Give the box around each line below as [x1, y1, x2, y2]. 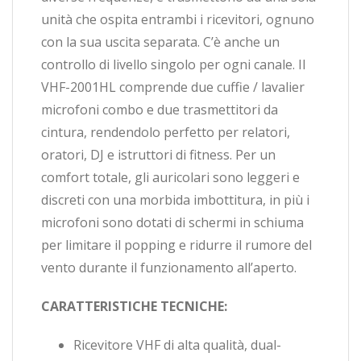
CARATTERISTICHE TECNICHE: [41, 297, 227, 315]
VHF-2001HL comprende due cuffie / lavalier [41, 77, 305, 96]
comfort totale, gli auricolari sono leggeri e [41, 168, 300, 186]
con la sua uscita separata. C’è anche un [41, 32, 280, 51]
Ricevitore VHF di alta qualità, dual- [73, 335, 281, 354]
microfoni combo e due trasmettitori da [41, 100, 278, 118]
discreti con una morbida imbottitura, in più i [41, 190, 309, 209]
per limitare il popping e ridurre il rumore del [41, 235, 312, 254]
